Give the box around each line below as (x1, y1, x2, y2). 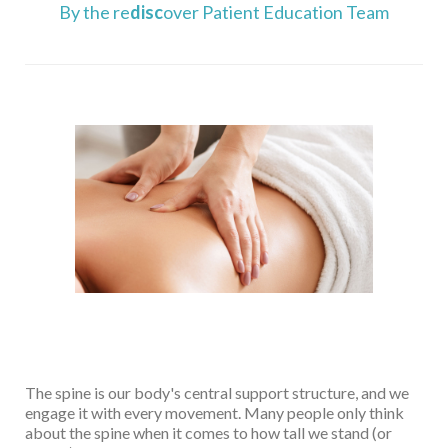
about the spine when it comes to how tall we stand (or (25, 422, 392, 442)
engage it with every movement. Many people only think (25, 402, 404, 422)
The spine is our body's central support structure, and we (25, 382, 409, 402)
